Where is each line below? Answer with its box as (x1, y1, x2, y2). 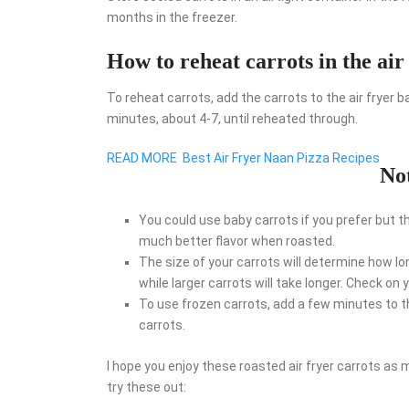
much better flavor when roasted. (139, 233, 335, 248)
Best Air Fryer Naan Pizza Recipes (183, 150, 380, 165)
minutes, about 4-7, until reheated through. (107, 110, 358, 126)
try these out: (107, 379, 186, 394)
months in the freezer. (107, 9, 237, 25)
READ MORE (107, 150, 177, 165)
